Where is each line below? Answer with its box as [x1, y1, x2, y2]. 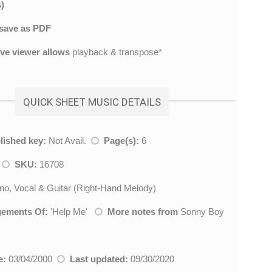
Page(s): [104, 135, 139, 146]
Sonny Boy [180, 206, 224, 217]
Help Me [52, 206, 86, 217]
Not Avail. [46, 135, 91, 146]
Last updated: [70, 254, 128, 265]
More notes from [107, 206, 178, 217]
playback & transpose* [70, 47, 162, 58]
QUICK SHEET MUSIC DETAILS [22, 95, 161, 108]
